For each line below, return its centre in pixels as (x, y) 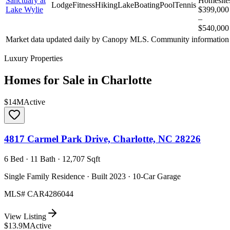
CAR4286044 (50, 194)
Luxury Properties (33, 59)
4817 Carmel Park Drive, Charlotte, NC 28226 (102, 139)
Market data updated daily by (54, 40)
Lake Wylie (24, 10)
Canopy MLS (124, 40)
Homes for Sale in (53, 80)
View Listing (25, 216)
